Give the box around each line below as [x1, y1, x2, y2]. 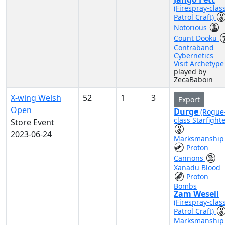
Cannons [174, 153, 205, 163]
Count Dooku [174, 33, 219, 43]
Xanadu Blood [174, 163, 220, 172]
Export [178, 95, 200, 104]
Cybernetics [174, 51, 213, 60]
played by [174, 67, 206, 76]
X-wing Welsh [11, 92, 61, 103]
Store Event [11, 117, 54, 128]
